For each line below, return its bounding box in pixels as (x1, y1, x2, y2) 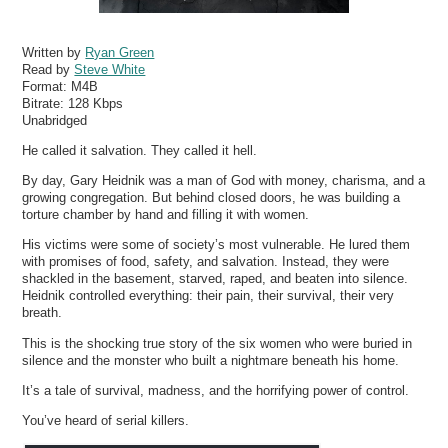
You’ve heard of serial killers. (22, 412, 190, 428)
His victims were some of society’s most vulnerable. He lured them (22, 237, 411, 253)
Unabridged (22, 112, 88, 128)
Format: (22, 78, 72, 94)
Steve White (74, 61, 146, 77)
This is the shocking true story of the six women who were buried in (22, 335, 413, 351)
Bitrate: (22, 95, 69, 111)
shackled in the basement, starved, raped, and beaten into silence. (22, 271, 409, 287)
